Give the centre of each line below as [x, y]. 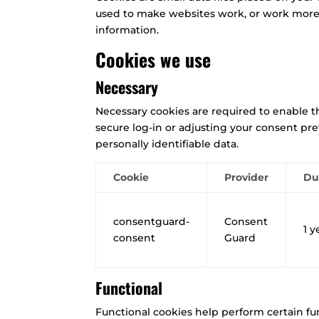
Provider [247, 177]
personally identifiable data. [167, 143]
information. [127, 30]
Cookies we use [153, 59]
